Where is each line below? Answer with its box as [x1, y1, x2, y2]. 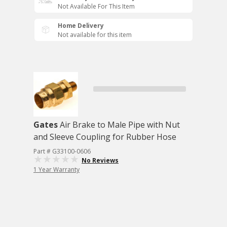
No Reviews [82, 156, 119, 165]
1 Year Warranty [33, 165, 80, 174]
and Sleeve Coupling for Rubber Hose [33, 131, 176, 142]
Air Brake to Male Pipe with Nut [60, 119, 180, 130]
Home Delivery [58, 21, 104, 30]
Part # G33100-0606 [33, 147, 91, 156]
